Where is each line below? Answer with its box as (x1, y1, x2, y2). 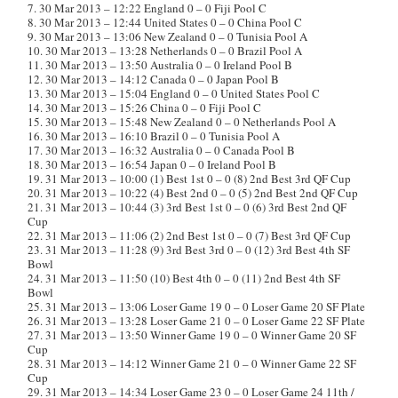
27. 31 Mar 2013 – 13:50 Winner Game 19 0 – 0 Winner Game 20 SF (28, 327, 357, 343)
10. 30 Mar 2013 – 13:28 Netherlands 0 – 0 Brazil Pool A (28, 43, 303, 59)
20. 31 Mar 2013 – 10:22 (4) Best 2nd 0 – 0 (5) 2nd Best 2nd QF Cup (28, 185, 359, 201)
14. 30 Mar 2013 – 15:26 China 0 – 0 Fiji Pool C (28, 99, 262, 115)
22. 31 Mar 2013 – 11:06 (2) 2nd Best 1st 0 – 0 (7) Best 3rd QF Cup (28, 227, 352, 243)
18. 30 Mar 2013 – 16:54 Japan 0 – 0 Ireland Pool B (28, 156, 277, 172)
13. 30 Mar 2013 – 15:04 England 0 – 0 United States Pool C (28, 85, 321, 101)
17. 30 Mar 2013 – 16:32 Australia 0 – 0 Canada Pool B (28, 142, 296, 158)
